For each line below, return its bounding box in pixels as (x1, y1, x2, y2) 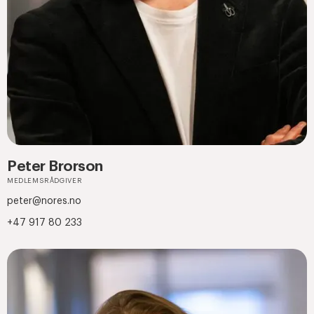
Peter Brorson (7, 159, 103, 175)
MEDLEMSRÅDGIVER (7, 177, 83, 185)
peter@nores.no (7, 196, 81, 207)
